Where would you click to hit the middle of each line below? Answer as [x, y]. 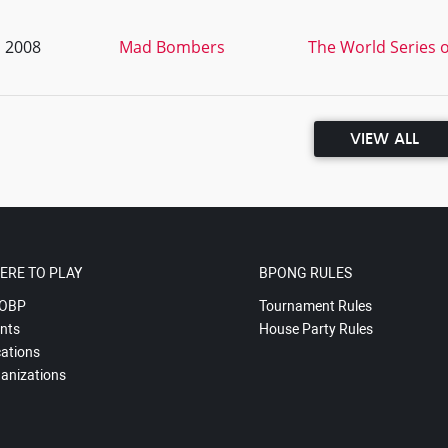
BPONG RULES [305, 273]
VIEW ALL [384, 139]
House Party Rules [315, 329]
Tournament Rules [315, 306]
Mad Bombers [172, 47]
